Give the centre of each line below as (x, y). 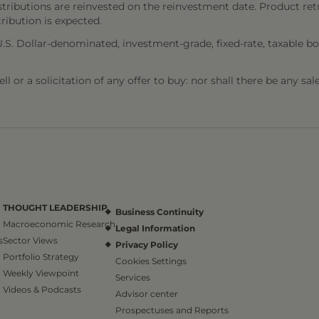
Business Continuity (159, 212)
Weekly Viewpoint (41, 273)
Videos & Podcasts (42, 289)
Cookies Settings (151, 261)
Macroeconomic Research (59, 224)
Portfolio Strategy (41, 257)
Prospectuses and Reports (172, 310)
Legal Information (155, 228)
